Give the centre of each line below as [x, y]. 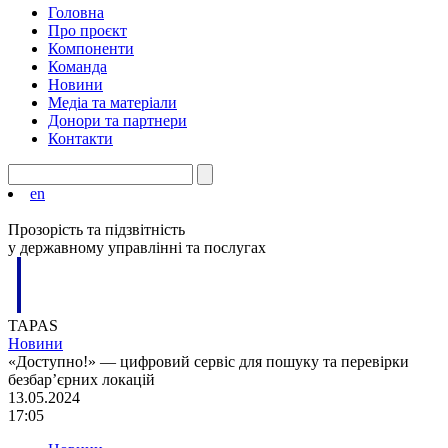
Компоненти [91, 49]
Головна [76, 13]
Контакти [80, 139]
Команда [77, 67]
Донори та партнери [117, 121]
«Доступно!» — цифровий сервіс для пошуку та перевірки [208, 362]
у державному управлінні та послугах [137, 248]
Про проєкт [87, 31]
